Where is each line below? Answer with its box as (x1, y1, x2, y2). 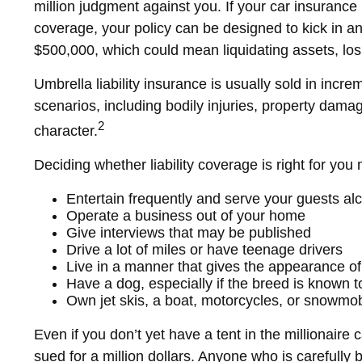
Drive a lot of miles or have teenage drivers (66, 242, 343, 259)
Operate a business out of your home (66, 208, 305, 225)
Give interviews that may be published (66, 225, 311, 242)
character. (34, 123, 98, 140)
